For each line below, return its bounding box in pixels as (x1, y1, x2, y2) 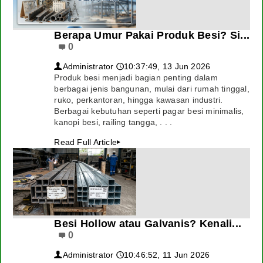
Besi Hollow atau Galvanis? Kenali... (54, 218, 242, 230)
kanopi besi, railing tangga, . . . (54, 117, 173, 127)
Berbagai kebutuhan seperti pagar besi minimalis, (54, 106, 244, 116)
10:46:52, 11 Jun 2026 (123, 250, 210, 259)
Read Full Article (54, 137, 117, 147)
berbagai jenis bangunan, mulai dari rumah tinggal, (54, 84, 249, 93)
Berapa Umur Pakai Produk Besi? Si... (54, 29, 250, 41)
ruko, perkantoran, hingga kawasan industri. (54, 95, 223, 104)
